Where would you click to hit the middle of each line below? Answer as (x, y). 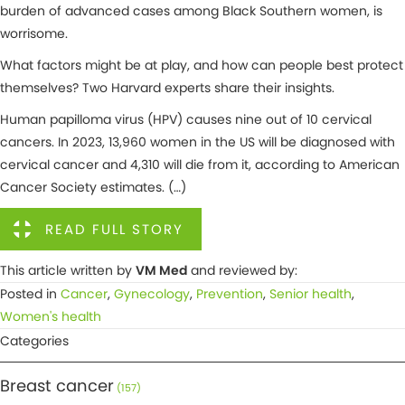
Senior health (311, 294)
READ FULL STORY (114, 230)
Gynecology (152, 294)
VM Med (161, 271)
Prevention (230, 294)
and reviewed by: (242, 271)
